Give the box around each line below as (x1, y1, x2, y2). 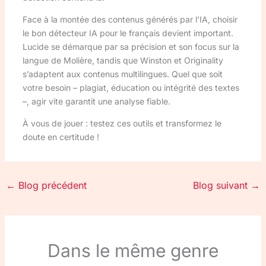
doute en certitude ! (22, 132, 99, 142)
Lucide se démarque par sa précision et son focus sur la (22, 42, 239, 52)
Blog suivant (193, 179, 251, 192)
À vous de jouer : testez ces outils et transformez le (22, 118, 221, 129)
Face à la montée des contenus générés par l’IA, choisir (22, 14, 237, 25)
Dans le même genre (47, 239, 218, 261)
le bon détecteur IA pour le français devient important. (22, 28, 233, 39)
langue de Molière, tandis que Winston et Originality (22, 55, 223, 66)
